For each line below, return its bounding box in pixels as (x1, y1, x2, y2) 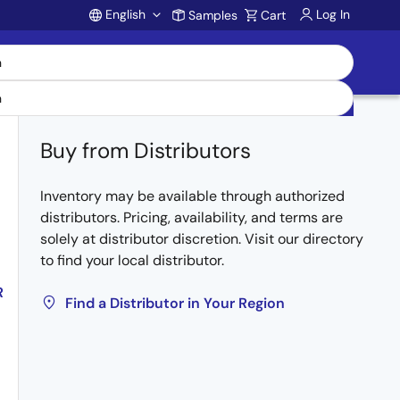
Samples (188, 7, 237, 23)
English (105, 6, 146, 22)
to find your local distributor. (40, 251, 224, 270)
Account (86, 30, 221, 75)
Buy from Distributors (40, 137, 251, 164)
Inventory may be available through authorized (40, 187, 345, 205)
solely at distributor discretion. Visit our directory (40, 229, 363, 248)
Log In (316, 6, 350, 22)
